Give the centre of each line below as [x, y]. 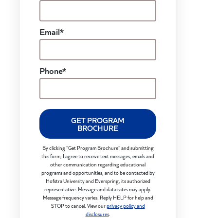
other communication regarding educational [98, 164]
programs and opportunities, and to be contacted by [98, 173]
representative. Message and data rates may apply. [98, 189]
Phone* [53, 70]
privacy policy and [126, 206]
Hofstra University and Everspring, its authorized [98, 181]
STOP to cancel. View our [79, 206]
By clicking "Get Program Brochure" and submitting [98, 148]
